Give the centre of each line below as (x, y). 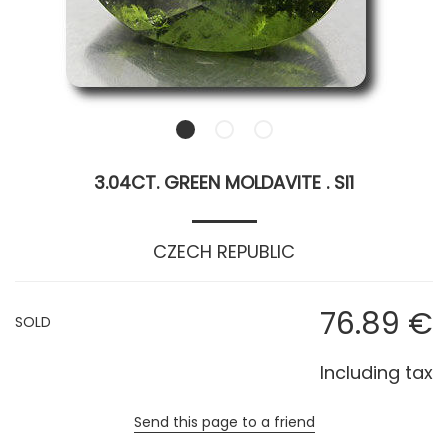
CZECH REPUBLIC (224, 252)
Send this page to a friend (224, 422)
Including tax (376, 373)
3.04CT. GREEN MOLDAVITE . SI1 (224, 183)
